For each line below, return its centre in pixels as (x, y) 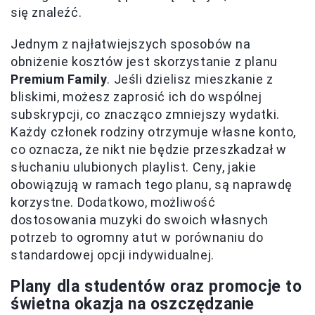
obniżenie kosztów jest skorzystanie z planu (144, 61)
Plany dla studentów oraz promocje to (156, 286)
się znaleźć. (46, 12)
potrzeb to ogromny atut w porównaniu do (137, 237)
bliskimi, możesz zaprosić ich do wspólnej (136, 96)
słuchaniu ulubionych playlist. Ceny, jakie (134, 167)
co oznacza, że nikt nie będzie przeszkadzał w (149, 149)
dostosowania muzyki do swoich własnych (140, 219)
